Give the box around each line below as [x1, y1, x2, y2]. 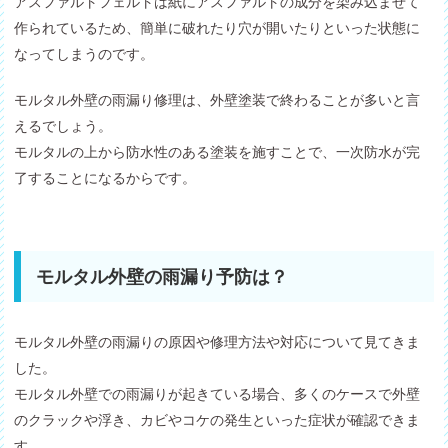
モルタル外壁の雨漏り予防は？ [36, 266, 289, 289]
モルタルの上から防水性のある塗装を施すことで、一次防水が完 [14, 143, 421, 162]
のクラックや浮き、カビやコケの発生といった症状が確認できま [14, 411, 421, 430]
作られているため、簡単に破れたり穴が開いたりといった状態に [14, 19, 421, 38]
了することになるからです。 [14, 169, 197, 188]
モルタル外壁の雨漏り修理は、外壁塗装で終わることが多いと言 [14, 91, 421, 110]
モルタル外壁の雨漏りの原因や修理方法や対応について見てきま [14, 333, 421, 352]
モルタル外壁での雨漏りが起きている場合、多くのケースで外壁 [14, 385, 421, 404]
